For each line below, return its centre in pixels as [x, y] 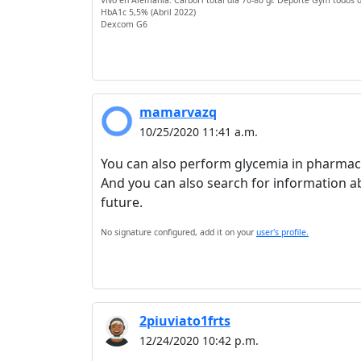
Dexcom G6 [124, 24]
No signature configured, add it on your [178, 232]
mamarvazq [178, 112]
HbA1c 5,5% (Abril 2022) [148, 12]
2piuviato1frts [185, 321]
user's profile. [282, 232]
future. [122, 202]
